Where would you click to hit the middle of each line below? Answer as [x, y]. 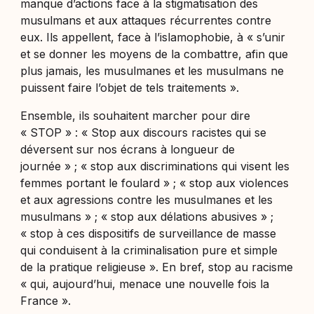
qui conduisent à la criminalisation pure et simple [149, 250]
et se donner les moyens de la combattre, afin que [155, 54]
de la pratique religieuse [83, 267]
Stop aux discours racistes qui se [179, 132]
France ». [46, 300]
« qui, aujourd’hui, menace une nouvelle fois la [145, 284]
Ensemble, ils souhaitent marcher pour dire [136, 115]
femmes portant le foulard [90, 183]
